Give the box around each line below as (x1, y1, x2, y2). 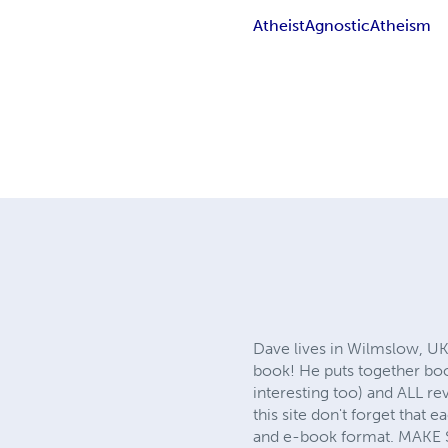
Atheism (370, 15, 432, 35)
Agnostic (305, 15, 371, 35)
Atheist (253, 15, 306, 35)
